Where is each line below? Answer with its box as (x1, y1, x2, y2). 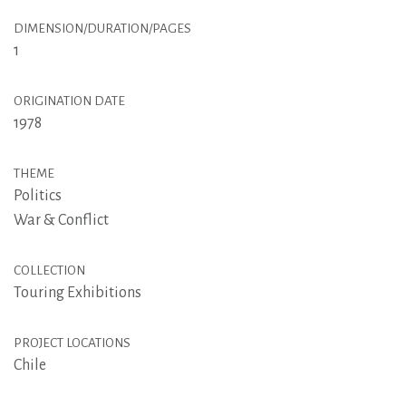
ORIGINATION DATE (14, 93, 125, 108)
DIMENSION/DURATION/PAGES (14, 21, 191, 35)
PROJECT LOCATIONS (14, 335, 130, 350)
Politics (14, 187, 62, 204)
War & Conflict (14, 211, 109, 228)
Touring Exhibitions (14, 284, 141, 301)
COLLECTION (14, 263, 85, 277)
